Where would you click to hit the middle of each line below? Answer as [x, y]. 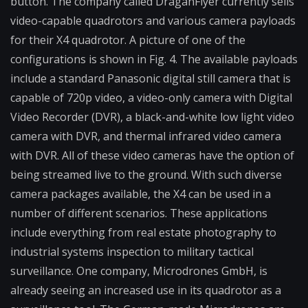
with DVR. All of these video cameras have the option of [152, 156]
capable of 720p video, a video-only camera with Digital [151, 98]
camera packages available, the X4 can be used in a [141, 194]
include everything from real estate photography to [143, 233]
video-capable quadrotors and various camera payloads [153, 21]
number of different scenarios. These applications [139, 213]
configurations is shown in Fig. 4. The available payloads [154, 59]
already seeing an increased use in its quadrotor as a [146, 290]
